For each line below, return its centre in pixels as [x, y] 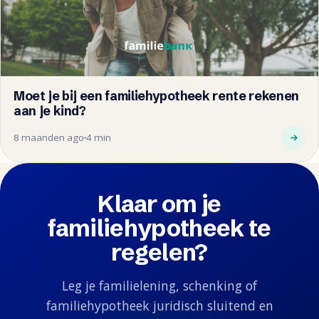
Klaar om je [159, 204]
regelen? [159, 252]
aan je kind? [50, 111]
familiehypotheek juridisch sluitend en [159, 306]
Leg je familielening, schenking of [159, 286]
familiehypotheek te [159, 228]
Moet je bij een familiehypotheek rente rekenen [156, 96]
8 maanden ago [49, 137]
